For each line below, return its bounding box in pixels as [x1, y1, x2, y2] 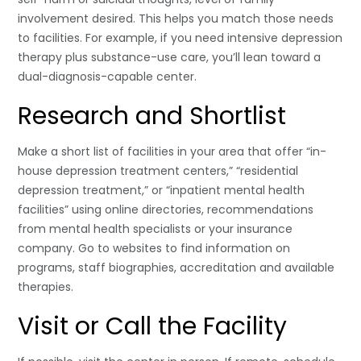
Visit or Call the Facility [18, 309, 288, 343]
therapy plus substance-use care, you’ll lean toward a [18, 48, 322, 65]
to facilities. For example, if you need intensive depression [18, 29, 343, 46]
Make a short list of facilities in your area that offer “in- [18, 143, 327, 160]
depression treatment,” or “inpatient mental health [18, 181, 305, 198]
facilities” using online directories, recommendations [18, 201, 314, 218]
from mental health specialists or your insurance [18, 220, 293, 237]
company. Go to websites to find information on [18, 239, 291, 256]
